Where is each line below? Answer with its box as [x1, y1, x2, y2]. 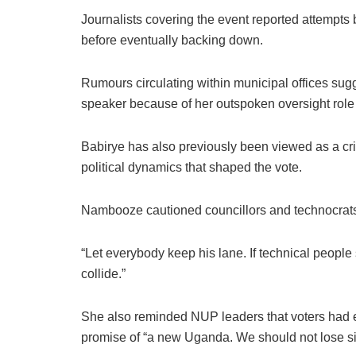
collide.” [81, 267, 126, 281]
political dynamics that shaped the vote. [81, 161, 302, 175]
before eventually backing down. [81, 33, 263, 48]
